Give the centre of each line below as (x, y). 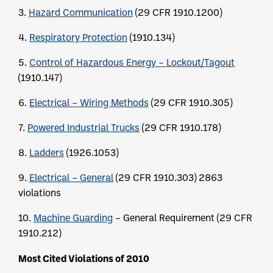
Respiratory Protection (78, 37)
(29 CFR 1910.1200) (177, 12)
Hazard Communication (81, 12)
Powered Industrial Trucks (83, 128)
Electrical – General (71, 178)
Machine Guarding (73, 218)
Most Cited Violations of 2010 (84, 258)
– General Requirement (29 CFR (183, 218)
